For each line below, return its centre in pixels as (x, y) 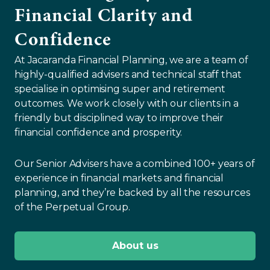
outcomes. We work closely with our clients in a (127, 103)
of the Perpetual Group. (73, 207)
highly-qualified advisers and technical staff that (128, 74)
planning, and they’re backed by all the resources (132, 192)
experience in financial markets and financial (119, 178)
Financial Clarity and (104, 16)
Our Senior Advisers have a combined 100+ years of (135, 163)
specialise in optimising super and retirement (120, 89)
